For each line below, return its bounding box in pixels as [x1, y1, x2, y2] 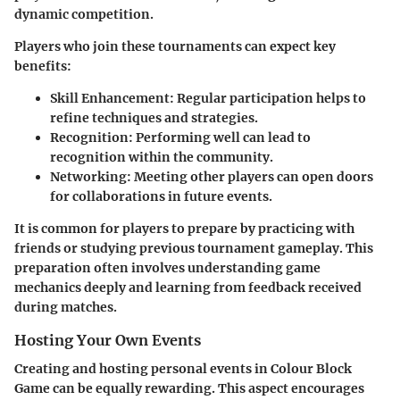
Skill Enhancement [50, 89, 170, 106]
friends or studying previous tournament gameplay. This [14, 239, 373, 256]
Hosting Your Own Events [14, 330, 201, 349]
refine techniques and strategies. [50, 109, 258, 126]
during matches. [14, 298, 117, 315]
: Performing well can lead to [129, 129, 311, 146]
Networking [50, 168, 127, 185]
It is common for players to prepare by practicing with [14, 220, 354, 237]
